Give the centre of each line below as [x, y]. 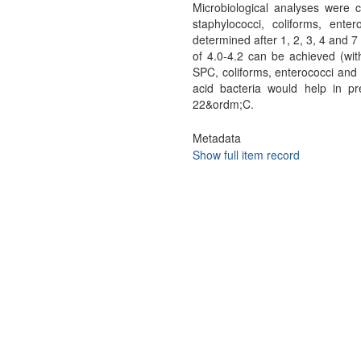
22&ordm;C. [223, 104]
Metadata [216, 138]
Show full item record [246, 155]
